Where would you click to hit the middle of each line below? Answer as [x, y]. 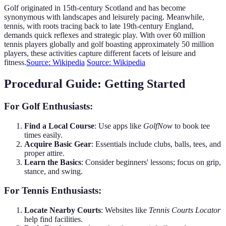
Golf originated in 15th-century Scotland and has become [95, 8]
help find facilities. [53, 219]
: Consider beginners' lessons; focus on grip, [151, 162]
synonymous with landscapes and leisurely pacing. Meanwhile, [104, 17]
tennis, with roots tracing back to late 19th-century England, [99, 26]
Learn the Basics [53, 162]
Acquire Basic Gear [58, 144]
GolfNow [158, 126]
